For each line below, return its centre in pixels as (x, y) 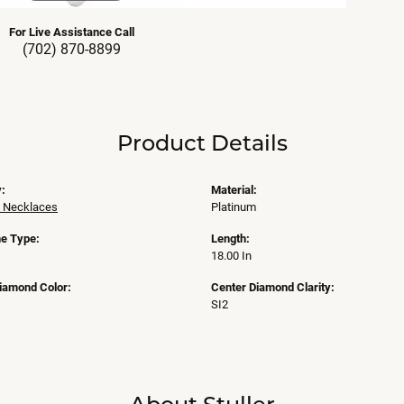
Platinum (234, 207)
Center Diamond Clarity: (273, 287)
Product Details (202, 142)
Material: (234, 189)
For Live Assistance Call (71, 32)
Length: (230, 238)
